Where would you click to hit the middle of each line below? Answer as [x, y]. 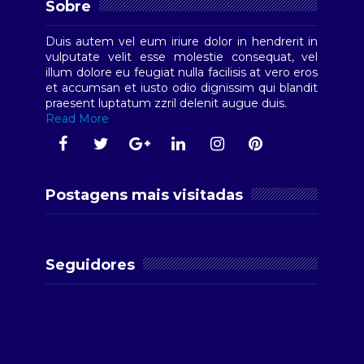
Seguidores [91, 264]
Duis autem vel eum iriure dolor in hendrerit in [182, 41]
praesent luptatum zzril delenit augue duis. [167, 103]
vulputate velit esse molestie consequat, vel [182, 56]
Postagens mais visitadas [145, 195]
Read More [78, 118]
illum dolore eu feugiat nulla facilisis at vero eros [182, 72]
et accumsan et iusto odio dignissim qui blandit [182, 87]
